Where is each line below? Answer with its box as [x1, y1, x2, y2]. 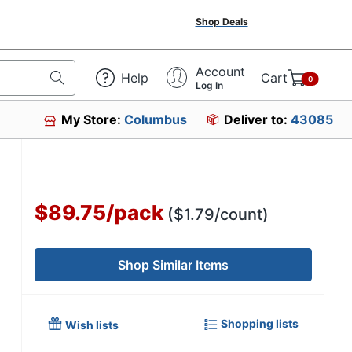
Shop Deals [195, 16, 248, 27]
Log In [196, 79, 223, 91]
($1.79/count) [167, 205, 269, 224]
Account [196, 63, 245, 79]
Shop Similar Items [118, 257, 229, 273]
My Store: [61, 112, 125, 127]
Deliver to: [224, 112, 291, 127]
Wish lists [65, 318, 119, 332]
